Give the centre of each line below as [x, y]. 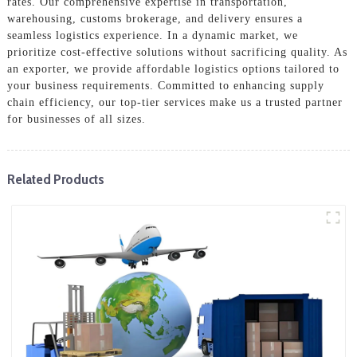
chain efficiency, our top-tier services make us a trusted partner [175, 102]
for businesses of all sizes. [76, 119]
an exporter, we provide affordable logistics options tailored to [173, 69]
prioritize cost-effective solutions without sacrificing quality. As [177, 52]
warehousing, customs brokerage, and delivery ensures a [155, 18]
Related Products [55, 178]
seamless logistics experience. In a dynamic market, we [152, 35]
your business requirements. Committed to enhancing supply [165, 85]
